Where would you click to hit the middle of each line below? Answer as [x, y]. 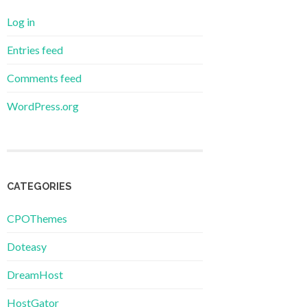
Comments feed [44, 77]
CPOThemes [37, 218]
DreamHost [35, 274]
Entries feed [35, 49]
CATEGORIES [39, 186]
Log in [21, 21]
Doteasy [27, 246]
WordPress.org [43, 106]
